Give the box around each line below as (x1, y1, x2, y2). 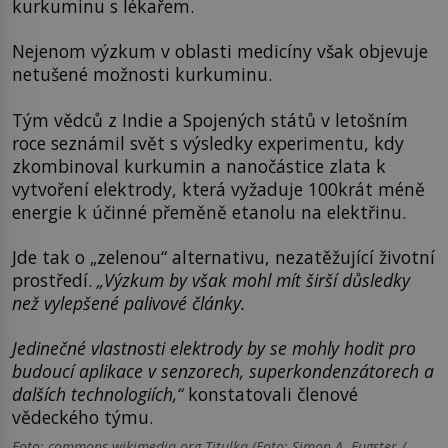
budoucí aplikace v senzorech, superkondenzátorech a (12, 359, 434, 384)
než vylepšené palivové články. (12, 290, 245, 315)
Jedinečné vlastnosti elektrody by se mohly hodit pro (12, 336, 416, 361)
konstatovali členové (188, 382, 358, 407)
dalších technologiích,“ (12, 382, 188, 407)
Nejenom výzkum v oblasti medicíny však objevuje (12, 39, 428, 64)
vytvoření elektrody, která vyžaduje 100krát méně (12, 176, 425, 201)
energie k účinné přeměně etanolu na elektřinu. (12, 199, 406, 224)
